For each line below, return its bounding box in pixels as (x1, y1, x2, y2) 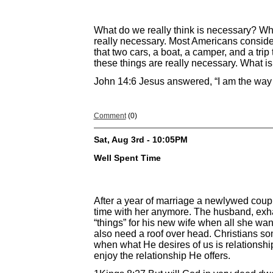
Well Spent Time (93, 153, 161, 163)
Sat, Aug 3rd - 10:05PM (93, 135, 188, 144)
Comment (93, 112, 126, 121)
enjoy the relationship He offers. (93, 250, 230, 261)
